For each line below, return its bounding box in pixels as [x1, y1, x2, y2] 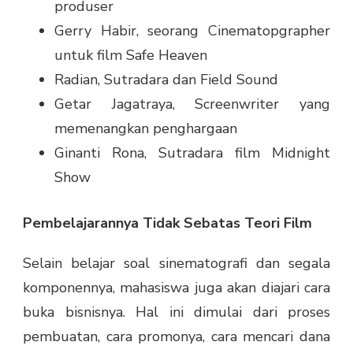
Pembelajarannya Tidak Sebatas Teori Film [23, 214, 312, 233]
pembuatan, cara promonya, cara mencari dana [23, 327, 330, 347]
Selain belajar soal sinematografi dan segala [23, 254, 330, 273]
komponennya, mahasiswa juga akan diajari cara [23, 278, 330, 298]
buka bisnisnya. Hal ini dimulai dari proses [23, 303, 330, 322]
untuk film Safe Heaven [54, 46, 207, 65]
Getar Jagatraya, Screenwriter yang [54, 95, 330, 114]
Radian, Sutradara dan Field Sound [54, 70, 278, 90]
